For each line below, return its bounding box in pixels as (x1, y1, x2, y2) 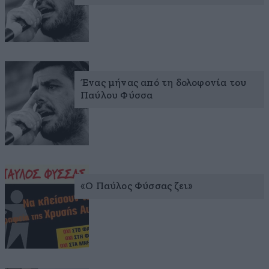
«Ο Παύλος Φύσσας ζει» (80, 181, 193, 192)
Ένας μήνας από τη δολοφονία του (80, 78, 247, 89)
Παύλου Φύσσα (80, 91, 153, 101)
